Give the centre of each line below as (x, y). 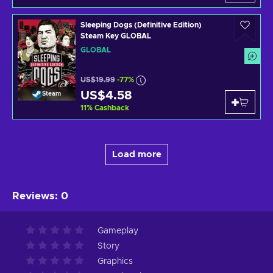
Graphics (115, 261)
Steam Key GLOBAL (116, 36)
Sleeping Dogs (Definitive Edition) (141, 25)
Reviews (34, 196)
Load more (136, 154)
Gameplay (118, 231)
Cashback (112, 108)
